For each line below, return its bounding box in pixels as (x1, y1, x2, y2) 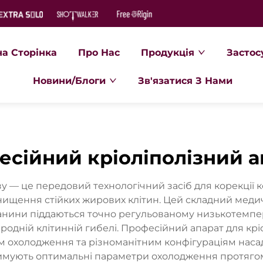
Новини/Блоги (32, 75, 106, 86)
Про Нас (78, 47, 120, 58)
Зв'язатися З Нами (137, 75, 232, 86)
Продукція (141, 47, 195, 58)
